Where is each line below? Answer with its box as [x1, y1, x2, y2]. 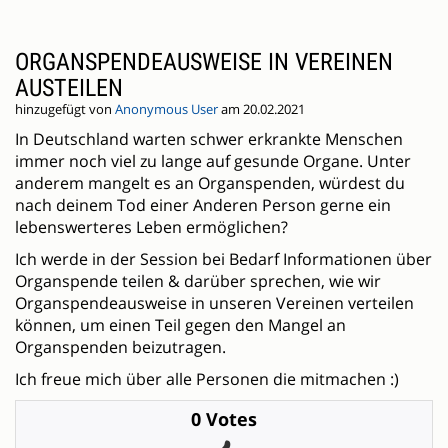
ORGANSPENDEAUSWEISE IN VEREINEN [15, 48, 393, 77]
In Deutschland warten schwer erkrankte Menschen [15, 128, 403, 151]
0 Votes [191, 407, 257, 432]
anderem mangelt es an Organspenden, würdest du [15, 172, 405, 195]
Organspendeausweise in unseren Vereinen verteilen [15, 292, 414, 315]
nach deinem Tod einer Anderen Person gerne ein [15, 194, 391, 217]
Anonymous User [115, 101, 218, 119]
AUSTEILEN [15, 74, 123, 103]
